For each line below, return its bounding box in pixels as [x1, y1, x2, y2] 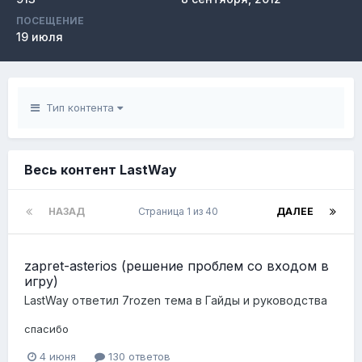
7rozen [122, 293, 161, 307]
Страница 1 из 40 [138, 205, 223, 217]
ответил [69, 293, 122, 307]
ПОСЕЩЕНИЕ [16, 15, 84, 27]
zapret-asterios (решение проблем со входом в [24, 258, 329, 274]
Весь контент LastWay [24, 162, 177, 178]
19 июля [16, 30, 63, 44]
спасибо [24, 322, 69, 335]
